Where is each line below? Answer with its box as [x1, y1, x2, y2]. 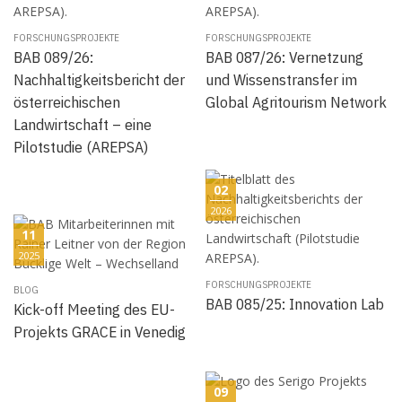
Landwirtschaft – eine [13, 113, 152, 135]
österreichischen [13, 91, 120, 112]
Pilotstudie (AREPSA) [13, 135, 148, 157]
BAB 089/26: [13, 46, 93, 67]
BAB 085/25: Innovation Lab [205, 293, 384, 314]
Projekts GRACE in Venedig [13, 320, 186, 342]
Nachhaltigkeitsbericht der [13, 68, 185, 90]
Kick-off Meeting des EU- [13, 298, 175, 319]
